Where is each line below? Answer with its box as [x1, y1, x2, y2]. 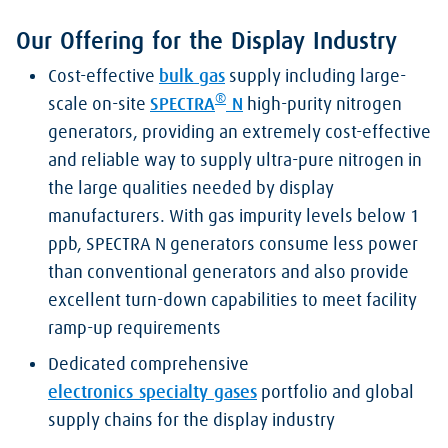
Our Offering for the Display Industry [16, 29, 397, 54]
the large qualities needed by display [48, 179, 334, 198]
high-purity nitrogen [243, 95, 402, 114]
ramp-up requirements [48, 319, 221, 338]
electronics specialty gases [48, 383, 257, 402]
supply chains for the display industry [48, 411, 335, 430]
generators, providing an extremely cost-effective [48, 123, 431, 142]
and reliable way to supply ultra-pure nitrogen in [48, 151, 422, 170]
